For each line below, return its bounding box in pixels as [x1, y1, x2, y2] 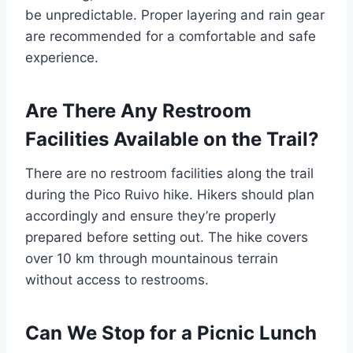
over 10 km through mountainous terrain [25, 251, 278, 267]
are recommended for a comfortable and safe [25, 28, 316, 45]
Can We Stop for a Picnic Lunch [25, 321, 317, 345]
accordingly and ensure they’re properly [25, 208, 276, 225]
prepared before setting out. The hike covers [25, 229, 308, 246]
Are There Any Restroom [25, 99, 251, 123]
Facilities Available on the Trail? [25, 128, 319, 151]
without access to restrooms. [25, 272, 209, 288]
